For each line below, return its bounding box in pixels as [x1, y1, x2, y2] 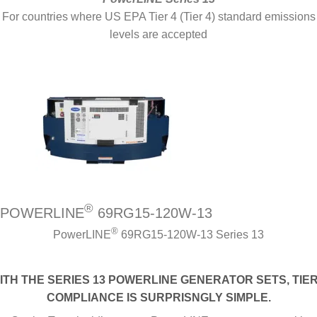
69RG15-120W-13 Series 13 [118, 229, 264, 241]
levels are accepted [110, 28, 207, 40]
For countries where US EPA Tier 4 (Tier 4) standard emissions [1, 10, 316, 23]
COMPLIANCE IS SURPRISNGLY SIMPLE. [46, 291, 271, 304]
